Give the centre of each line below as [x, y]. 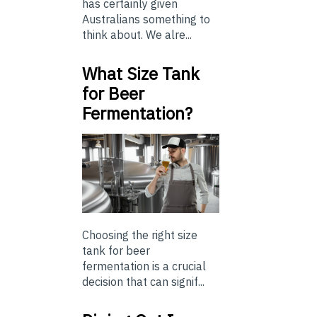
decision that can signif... [143, 282]
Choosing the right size [140, 235]
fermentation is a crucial [144, 266]
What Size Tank [141, 73]
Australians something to [146, 19]
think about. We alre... [137, 34]
